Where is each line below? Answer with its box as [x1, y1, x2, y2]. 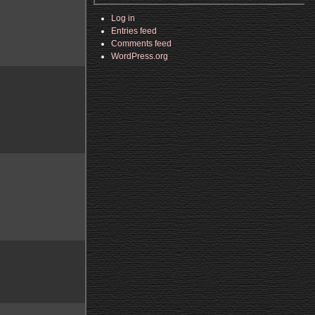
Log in [111, 13, 135, 23]
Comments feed [111, 39, 172, 49]
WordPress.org [111, 51, 168, 61]
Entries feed [111, 26, 157, 36]
